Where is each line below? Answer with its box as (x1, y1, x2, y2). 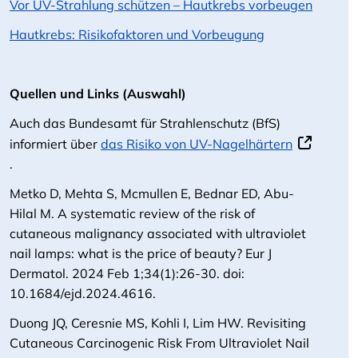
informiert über (10, 136, 101, 152)
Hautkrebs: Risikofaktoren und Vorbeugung (10, 26, 265, 42)
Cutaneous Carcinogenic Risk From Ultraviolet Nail (10, 335, 309, 351)
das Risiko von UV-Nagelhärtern (101, 136, 292, 152)
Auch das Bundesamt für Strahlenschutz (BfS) (10, 115, 280, 131)
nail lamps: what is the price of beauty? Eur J (10, 245, 272, 261)
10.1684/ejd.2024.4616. (10, 285, 159, 301)
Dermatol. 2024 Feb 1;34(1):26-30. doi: (10, 265, 245, 281)
